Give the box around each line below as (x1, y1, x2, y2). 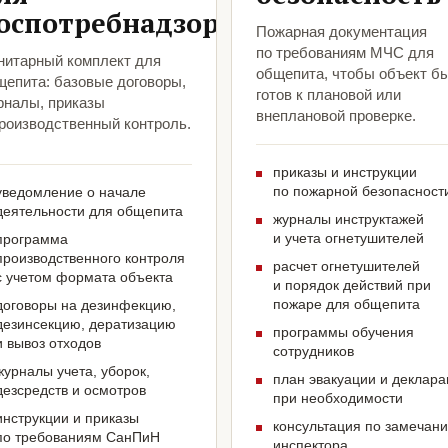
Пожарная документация (256, 23, 427, 41)
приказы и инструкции (273, 164, 417, 181)
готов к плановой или (256, 86, 401, 104)
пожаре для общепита (273, 296, 420, 313)
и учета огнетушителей (273, 230, 424, 247)
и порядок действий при (273, 277, 431, 294)
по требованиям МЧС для (256, 44, 434, 62)
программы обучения (273, 324, 414, 341)
